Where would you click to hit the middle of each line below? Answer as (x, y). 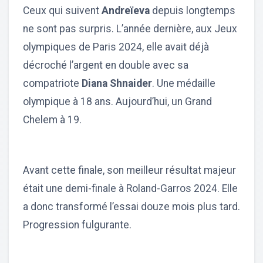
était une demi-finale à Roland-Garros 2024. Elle (130, 188)
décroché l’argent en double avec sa (106, 65)
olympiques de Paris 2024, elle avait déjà (116, 47)
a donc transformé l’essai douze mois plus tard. (131, 206)
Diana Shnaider (117, 83)
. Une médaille (184, 83)
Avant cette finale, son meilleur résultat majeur (129, 170)
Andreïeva (127, 10)
